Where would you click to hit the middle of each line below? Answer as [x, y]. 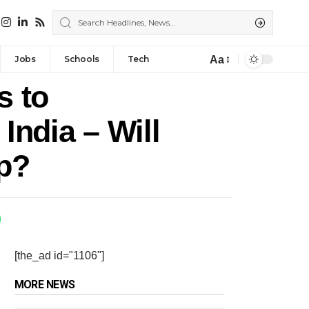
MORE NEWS [44, 285]
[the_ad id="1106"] [59, 256]
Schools [82, 59]
